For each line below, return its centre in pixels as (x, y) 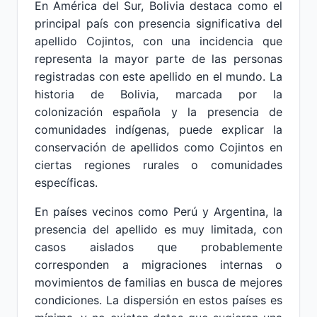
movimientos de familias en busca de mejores (158, 282)
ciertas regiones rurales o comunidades (158, 165)
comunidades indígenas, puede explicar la (158, 129)
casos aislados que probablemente (158, 247)
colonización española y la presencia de (158, 112)
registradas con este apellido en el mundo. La (158, 76)
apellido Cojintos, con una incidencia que (158, 41)
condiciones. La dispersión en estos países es (158, 300)
